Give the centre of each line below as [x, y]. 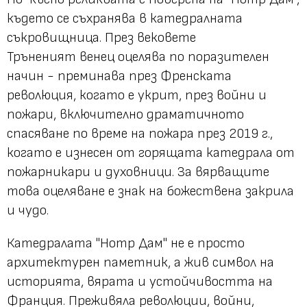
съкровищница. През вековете [101, 38]
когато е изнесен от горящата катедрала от [151, 153]
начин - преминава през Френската [119, 76]
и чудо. [28, 211]
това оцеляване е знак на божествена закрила [150, 192]
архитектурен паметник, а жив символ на [140, 263]
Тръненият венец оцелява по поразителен [138, 57]
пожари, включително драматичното [125, 115]
